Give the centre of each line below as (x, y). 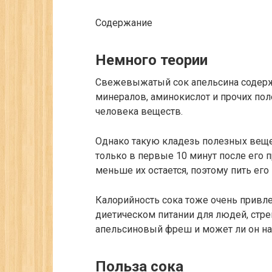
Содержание (124, 23)
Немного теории (151, 60)
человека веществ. (139, 112)
